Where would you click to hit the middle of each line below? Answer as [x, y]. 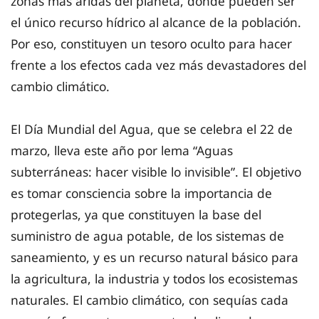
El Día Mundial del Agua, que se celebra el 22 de [152, 129]
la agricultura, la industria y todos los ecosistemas [154, 279]
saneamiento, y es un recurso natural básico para [155, 257]
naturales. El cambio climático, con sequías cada [150, 300]
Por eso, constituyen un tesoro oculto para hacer [151, 44]
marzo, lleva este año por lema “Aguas [122, 151]
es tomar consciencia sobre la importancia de [141, 193]
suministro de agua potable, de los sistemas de [147, 236]
